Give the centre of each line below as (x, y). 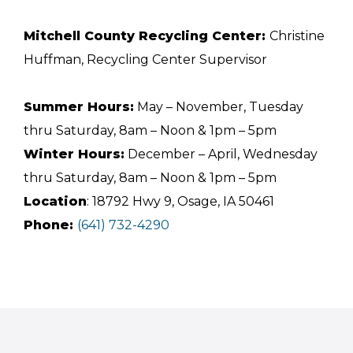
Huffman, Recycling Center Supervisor (145, 60)
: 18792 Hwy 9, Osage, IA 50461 (180, 202)
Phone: (50, 225)
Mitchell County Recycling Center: (147, 36)
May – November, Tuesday (219, 107)
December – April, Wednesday (221, 154)
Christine (297, 36)
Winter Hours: (74, 154)
